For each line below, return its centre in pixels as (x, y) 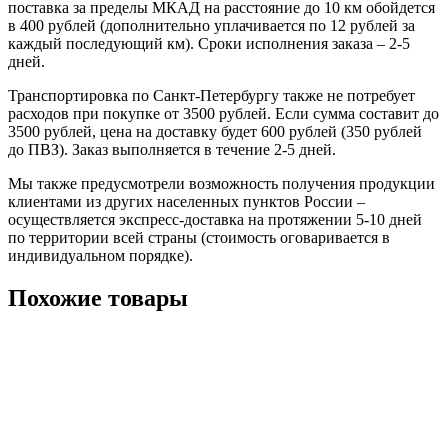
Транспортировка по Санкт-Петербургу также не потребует (211, 96)
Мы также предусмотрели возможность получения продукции (221, 184)
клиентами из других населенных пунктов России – (186, 202)
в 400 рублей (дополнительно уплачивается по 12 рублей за (211, 26)
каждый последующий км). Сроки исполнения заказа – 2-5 (209, 44)
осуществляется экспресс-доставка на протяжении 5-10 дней (215, 220)
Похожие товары (98, 298)
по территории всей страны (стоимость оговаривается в (199, 238)
